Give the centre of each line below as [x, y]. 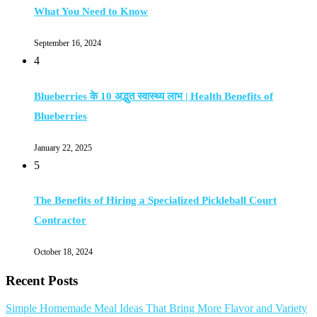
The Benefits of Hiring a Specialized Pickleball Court [155, 201]
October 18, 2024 [63, 252]
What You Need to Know [91, 12]
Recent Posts [42, 281]
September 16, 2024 [68, 44]
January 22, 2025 [63, 148]
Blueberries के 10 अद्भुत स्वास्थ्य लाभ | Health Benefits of [154, 96]
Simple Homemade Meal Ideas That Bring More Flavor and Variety [156, 308]
